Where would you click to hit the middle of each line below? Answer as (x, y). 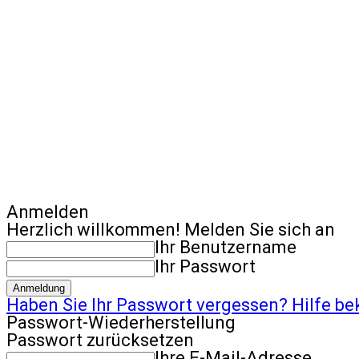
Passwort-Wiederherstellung (121, 323)
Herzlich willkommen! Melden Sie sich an (171, 230)
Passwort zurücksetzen (100, 340)
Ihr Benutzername (226, 247)
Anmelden (48, 212)
